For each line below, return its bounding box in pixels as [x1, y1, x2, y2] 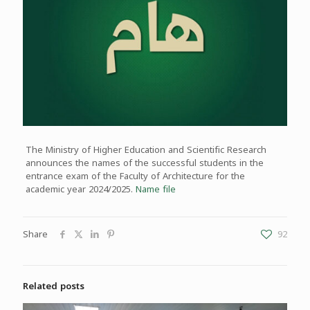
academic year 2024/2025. [25, 180, 136, 198]
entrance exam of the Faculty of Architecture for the [25, 167, 245, 185]
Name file [135, 180, 176, 198]
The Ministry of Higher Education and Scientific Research [25, 140, 266, 158]
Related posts [23, 277, 84, 295]
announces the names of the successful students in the [25, 154, 264, 172]
